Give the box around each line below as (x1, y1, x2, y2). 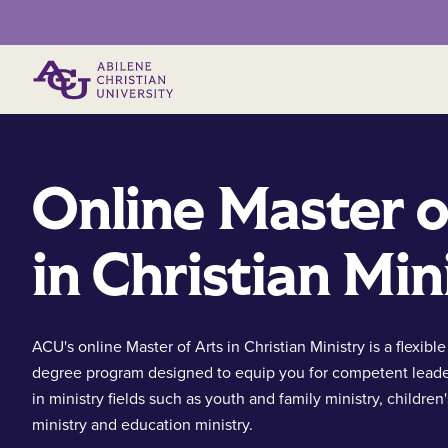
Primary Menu (177, 62, 369, 101)
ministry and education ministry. (32, 415, 253, 435)
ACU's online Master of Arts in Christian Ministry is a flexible (32, 337, 446, 357)
